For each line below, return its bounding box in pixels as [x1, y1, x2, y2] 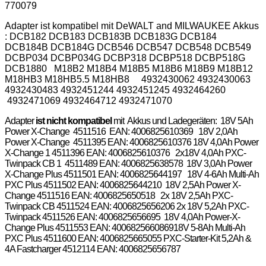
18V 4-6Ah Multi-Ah [187, 169, 259, 179]
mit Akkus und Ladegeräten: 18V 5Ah [112, 115, 253, 126]
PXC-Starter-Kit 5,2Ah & [163, 233, 251, 243]
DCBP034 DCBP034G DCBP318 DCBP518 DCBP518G [5, 52, 245, 63]
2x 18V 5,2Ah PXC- [176, 201, 249, 211]
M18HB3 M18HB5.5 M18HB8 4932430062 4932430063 [5, 74, 251, 84]
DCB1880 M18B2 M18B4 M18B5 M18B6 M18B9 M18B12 [5, 63, 253, 74]
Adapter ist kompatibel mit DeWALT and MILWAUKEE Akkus [5, 20, 259, 31]
